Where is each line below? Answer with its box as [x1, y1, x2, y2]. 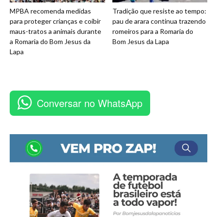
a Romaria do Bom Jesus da [10, 37, 91, 46]
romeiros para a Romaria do [112, 27, 193, 36]
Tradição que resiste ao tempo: [112, 7, 206, 15]
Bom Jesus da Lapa [112, 37, 169, 46]
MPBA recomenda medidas [10, 7, 91, 15]
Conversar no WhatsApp [37, 96, 142, 110]
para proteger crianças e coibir [10, 17, 101, 26]
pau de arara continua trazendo [112, 17, 206, 26]
